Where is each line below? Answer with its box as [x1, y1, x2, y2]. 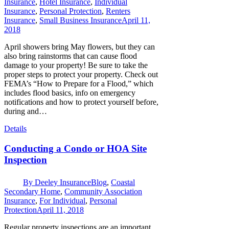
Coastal [111, 178, 135, 187]
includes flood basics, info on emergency [4, 88, 135, 97]
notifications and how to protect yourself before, [4, 97, 158, 106]
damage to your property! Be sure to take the [4, 60, 148, 70]
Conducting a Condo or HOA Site [4, 143, 147, 154]
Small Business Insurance [39, 15, 122, 25]
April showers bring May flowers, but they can [4, 42, 155, 51]
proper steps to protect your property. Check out [4, 70, 158, 79]
